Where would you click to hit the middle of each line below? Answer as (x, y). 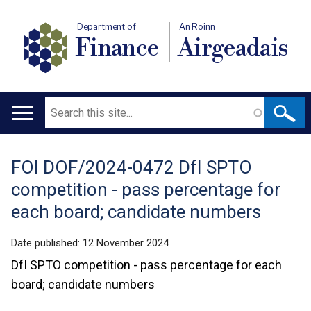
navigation (45, 153)
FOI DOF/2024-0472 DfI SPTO (132, 167)
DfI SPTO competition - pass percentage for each (146, 265)
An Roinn (197, 27)
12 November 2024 (126, 243)
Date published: (47, 243)
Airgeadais (233, 48)
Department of (106, 27)
